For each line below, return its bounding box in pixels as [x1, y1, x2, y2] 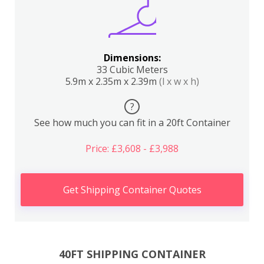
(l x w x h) [159, 75, 199, 88]
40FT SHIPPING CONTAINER [58, 246, 206, 261]
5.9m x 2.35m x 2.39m [65, 75, 159, 88]
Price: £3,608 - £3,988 [85, 142, 179, 155]
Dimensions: [103, 51, 161, 64]
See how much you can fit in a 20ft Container [34, 116, 230, 129]
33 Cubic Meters [96, 63, 168, 76]
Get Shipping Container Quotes [62, 183, 202, 196]
